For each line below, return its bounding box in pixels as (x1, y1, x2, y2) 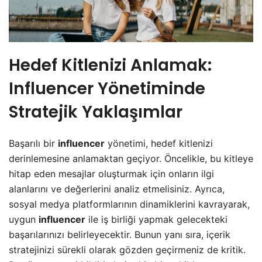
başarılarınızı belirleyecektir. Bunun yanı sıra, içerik (9, 228, 230, 240)
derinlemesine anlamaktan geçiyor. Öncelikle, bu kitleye (9, 152, 253, 164)
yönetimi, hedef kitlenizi (105, 137, 213, 149)
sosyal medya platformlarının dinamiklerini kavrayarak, (9, 198, 250, 210)
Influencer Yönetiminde (9, 77, 205, 100)
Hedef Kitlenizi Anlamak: (9, 53, 212, 77)
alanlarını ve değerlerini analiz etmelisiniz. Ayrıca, (9, 182, 225, 195)
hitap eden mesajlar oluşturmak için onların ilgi (9, 167, 214, 180)
